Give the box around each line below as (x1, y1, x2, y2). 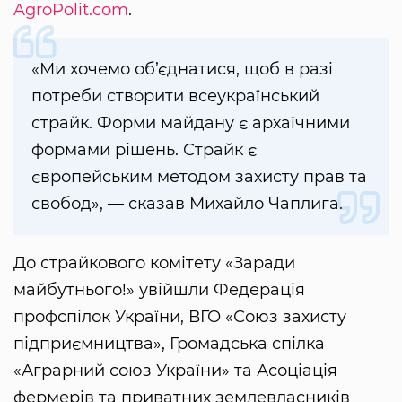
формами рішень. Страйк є (31, 140, 257, 161)
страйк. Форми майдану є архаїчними (31, 113, 350, 134)
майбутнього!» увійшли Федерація (13, 280, 305, 301)
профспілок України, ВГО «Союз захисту (13, 307, 346, 328)
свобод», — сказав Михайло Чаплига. (31, 194, 343, 214)
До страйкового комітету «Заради (13, 253, 295, 274)
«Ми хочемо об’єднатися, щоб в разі (31, 59, 333, 80)
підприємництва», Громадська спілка (13, 334, 325, 354)
